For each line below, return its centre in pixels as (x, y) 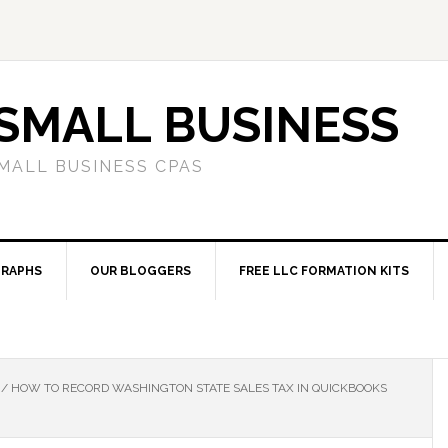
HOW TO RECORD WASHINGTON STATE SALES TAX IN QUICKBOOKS (197, 388)
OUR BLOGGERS (140, 271)
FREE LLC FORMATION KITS (324, 271)
